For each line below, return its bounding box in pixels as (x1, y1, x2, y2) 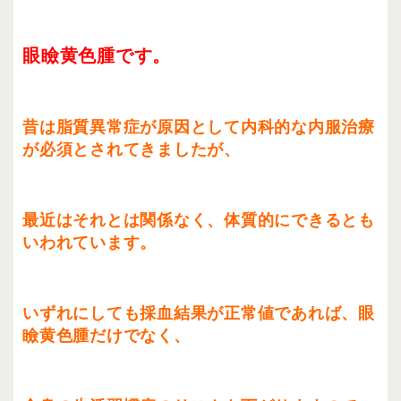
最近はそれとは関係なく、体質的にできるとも (22, 212, 375, 229)
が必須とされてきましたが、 (22, 141, 241, 158)
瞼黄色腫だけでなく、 (22, 328, 191, 345)
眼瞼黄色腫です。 (22, 47, 171, 65)
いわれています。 (22, 235, 157, 252)
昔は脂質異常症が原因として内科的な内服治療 (22, 119, 375, 136)
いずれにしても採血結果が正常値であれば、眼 (22, 305, 375, 322)
